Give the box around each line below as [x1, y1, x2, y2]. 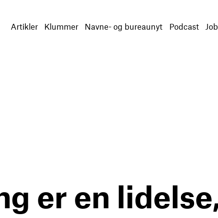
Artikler [10, 21, 38, 31]
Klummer [44, 21, 78, 31]
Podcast [169, 21, 199, 31]
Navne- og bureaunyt [85, 21, 163, 31]
